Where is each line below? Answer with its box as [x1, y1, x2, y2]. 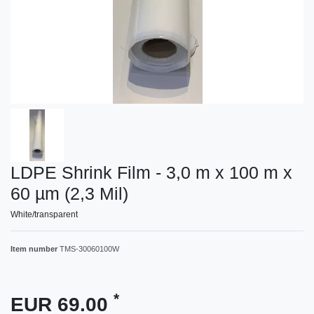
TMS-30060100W [60, 244, 119, 253]
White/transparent [11, 209, 78, 219]
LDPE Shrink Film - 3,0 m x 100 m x [11, 162, 292, 182]
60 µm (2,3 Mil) [11, 183, 128, 203]
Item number [11, 244, 60, 253]
